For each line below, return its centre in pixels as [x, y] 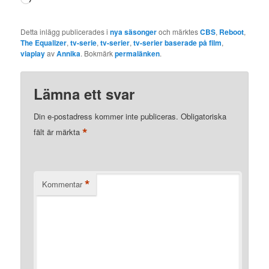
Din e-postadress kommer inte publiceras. [106, 116]
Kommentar [62, 184]
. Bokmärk [98, 53]
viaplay [33, 54]
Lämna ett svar [84, 94]
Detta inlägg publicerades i [65, 32]
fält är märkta [58, 132]
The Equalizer [44, 43]
